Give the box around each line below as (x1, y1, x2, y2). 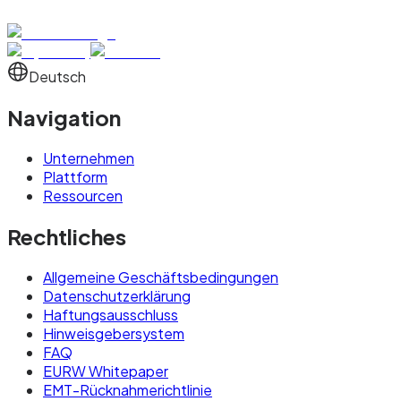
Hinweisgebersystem (43, 324, 184, 344)
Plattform (43, 167, 107, 187)
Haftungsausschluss (43, 305, 178, 325)
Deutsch (29, 67, 86, 87)
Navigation (7, 104, 121, 132)
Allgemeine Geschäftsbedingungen (43, 268, 278, 287)
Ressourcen (43, 186, 123, 206)
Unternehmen (43, 149, 134, 168)
